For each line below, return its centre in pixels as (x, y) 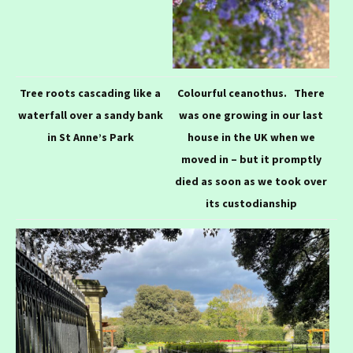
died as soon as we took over (251, 182)
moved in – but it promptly (251, 160)
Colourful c (206, 93)
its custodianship (251, 204)
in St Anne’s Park (90, 137)
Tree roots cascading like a (90, 93)
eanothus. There (279, 93)
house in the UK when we (251, 137)
